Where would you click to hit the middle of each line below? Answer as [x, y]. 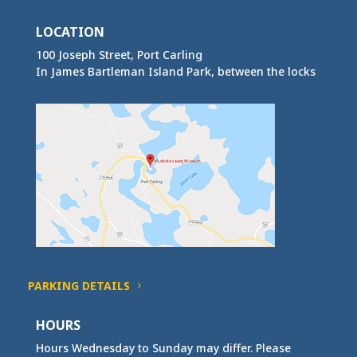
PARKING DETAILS [78, 285]
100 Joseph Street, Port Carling [119, 54]
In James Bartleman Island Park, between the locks [175, 71]
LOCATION [70, 31]
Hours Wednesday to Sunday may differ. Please [163, 347]
